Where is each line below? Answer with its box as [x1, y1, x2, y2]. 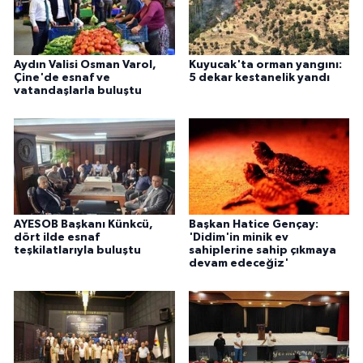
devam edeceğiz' [188, 258, 288, 270]
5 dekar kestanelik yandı [188, 72, 330, 84]
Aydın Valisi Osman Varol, [14, 59, 156, 71]
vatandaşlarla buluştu [14, 85, 142, 97]
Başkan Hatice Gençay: [188, 219, 318, 231]
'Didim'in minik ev [188, 232, 288, 244]
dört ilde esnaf [14, 232, 100, 244]
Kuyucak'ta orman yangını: [188, 59, 342, 71]
